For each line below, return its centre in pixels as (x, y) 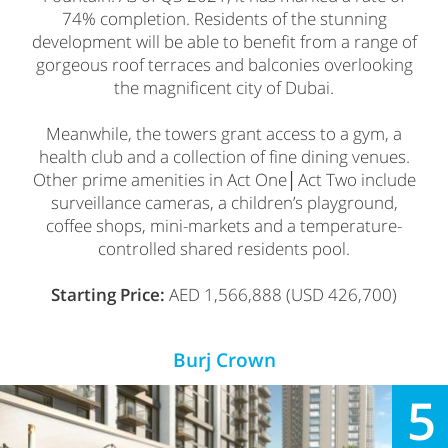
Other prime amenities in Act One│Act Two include (224, 179)
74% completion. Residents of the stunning (224, 18)
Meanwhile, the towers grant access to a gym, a (224, 133)
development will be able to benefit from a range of (224, 41)
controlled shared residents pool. (224, 248)
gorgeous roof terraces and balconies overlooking (224, 64)
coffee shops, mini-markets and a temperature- (224, 225)
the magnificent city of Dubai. (224, 87)
